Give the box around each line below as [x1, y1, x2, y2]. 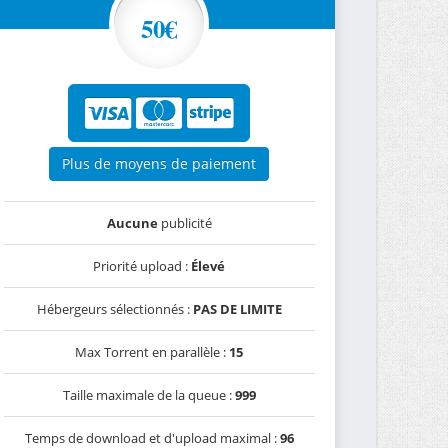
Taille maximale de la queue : [62, 386, 235, 404]
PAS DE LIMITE [192, 300, 282, 318]
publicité [157, 214, 212, 232]
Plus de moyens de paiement [62, 154, 257, 173]
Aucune [106, 214, 158, 232]
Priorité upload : [93, 257, 192, 275]
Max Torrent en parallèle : [75, 343, 230, 361]
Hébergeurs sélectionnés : [36, 300, 193, 318]
